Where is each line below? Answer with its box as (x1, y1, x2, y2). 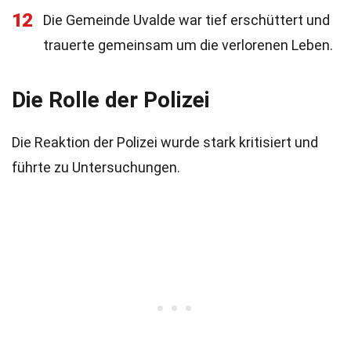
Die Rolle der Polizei (12, 87, 210, 113)
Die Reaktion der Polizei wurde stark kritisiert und (12, 134, 318, 150)
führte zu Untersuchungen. (12, 159, 180, 175)
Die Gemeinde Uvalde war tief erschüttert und (43, 12, 330, 28)
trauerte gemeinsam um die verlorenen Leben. (43, 37, 333, 53)
